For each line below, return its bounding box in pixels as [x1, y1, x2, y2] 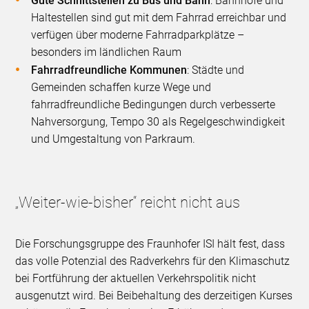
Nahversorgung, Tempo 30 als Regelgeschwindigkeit [31, 115, 286, 129]
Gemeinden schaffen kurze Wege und [31, 81, 212, 94]
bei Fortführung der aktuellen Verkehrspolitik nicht [15, 272, 257, 286]
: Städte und [187, 63, 245, 77]
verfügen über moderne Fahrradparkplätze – [31, 28, 245, 42]
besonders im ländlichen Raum [31, 46, 182, 59]
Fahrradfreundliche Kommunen [31, 63, 188, 77]
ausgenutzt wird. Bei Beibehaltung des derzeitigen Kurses [15, 289, 293, 303]
